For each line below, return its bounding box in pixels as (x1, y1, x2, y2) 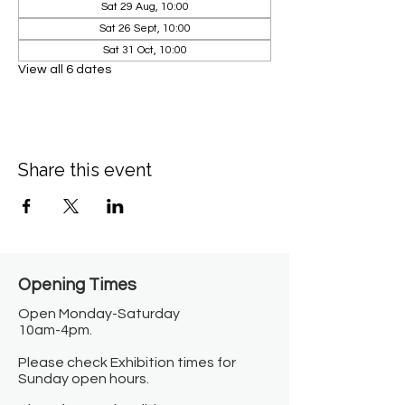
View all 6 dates (18, 63, 111, 76)
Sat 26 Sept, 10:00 (99, 23, 191, 34)
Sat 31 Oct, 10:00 (102, 44, 187, 56)
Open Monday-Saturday (18, 306, 180, 321)
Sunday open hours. (18, 372, 149, 386)
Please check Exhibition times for (18, 355, 236, 370)
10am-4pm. (18, 323, 92, 337)
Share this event (18, 159, 152, 181)
